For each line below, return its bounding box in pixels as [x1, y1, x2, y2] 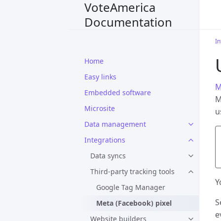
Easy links [84, 72, 116, 81]
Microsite [84, 104, 115, 113]
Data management [84, 119, 146, 129]
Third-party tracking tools [90, 167, 175, 176]
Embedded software [84, 88, 151, 97]
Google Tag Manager [96, 183, 165, 192]
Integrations [84, 135, 125, 145]
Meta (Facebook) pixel [96, 198, 172, 208]
